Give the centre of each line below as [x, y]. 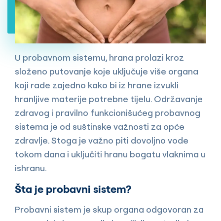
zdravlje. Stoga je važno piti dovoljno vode [102, 141]
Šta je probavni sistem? [73, 189]
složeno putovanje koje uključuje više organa [107, 72]
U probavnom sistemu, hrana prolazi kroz [99, 58]
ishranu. [31, 168]
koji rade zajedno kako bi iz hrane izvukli [97, 85]
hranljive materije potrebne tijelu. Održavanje [109, 99]
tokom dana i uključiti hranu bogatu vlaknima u [110, 154]
